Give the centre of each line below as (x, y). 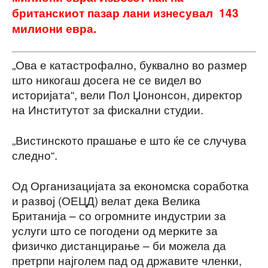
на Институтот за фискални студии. (108, 109)
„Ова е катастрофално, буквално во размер (130, 65)
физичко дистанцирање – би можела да (119, 245)
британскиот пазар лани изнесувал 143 (125, 13)
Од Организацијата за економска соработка (130, 185)
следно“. (35, 155)
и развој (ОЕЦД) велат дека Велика (106, 200)
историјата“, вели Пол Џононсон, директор (127, 95)
